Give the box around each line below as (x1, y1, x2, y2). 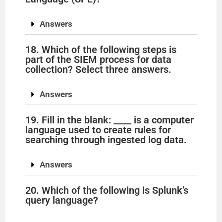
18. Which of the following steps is (25, 44, 177, 56)
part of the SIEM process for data (25, 54, 172, 66)
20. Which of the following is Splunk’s (25, 184, 189, 197)
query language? (25, 194, 99, 207)
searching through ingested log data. (25, 134, 187, 146)
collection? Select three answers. (25, 63, 172, 76)
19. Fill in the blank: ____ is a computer (25, 114, 194, 126)
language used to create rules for (25, 124, 171, 136)
